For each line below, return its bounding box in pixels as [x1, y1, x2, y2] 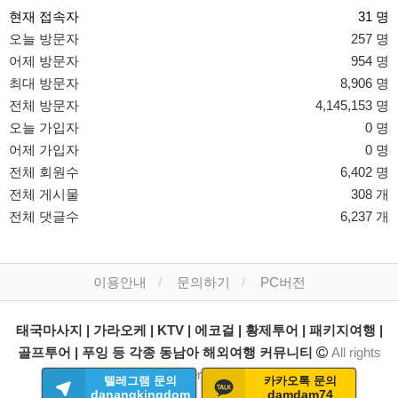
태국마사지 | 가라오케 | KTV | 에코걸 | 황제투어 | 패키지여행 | [15, 322, 383, 338]
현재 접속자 [9, 8, 79, 24]
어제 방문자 [9, 52, 79, 68]
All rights [327, 344, 381, 360]
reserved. [171, 366, 227, 382]
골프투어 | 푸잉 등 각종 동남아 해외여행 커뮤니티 [17, 344, 316, 360]
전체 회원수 [9, 163, 79, 179]
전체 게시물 [9, 186, 79, 202]
